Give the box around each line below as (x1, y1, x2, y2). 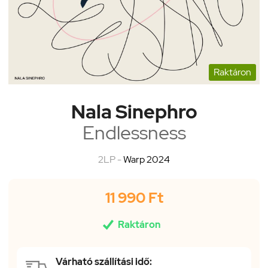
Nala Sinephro (71, 99, 197, 124)
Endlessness (82, 120, 186, 145)
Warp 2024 (123, 153, 170, 166)
